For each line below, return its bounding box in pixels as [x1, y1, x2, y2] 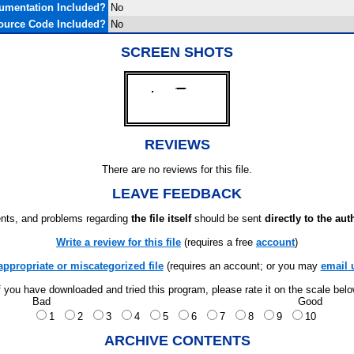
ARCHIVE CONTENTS [104, 333, 250, 348]
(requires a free [181, 236, 256, 248]
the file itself [131, 213, 191, 224]
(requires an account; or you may [163, 260, 321, 272]
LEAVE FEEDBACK [112, 186, 242, 201]
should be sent [191, 213, 265, 224]
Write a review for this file [56, 236, 181, 248]
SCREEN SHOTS [121, 44, 233, 60]
